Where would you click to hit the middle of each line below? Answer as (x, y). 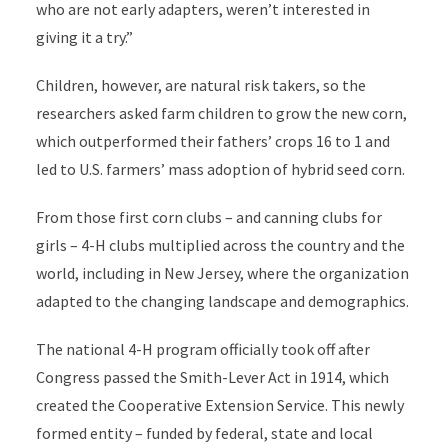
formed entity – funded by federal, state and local (204, 433)
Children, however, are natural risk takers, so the (200, 85)
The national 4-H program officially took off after (202, 349)
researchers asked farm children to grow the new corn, (221, 113)
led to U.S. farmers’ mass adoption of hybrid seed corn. (220, 169)
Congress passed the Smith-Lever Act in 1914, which (212, 377)
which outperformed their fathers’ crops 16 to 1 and (212, 141)
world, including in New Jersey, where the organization (222, 273)
